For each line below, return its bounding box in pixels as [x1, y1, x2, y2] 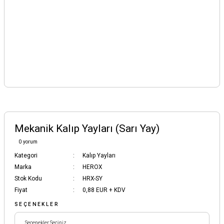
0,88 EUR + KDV [82, 186, 125, 193]
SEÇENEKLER [14, 201, 59, 207]
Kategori [14, 151, 37, 159]
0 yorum [18, 138, 37, 144]
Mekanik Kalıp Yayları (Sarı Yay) [14, 122, 159, 134]
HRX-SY [82, 174, 102, 182]
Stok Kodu [14, 174, 42, 182]
